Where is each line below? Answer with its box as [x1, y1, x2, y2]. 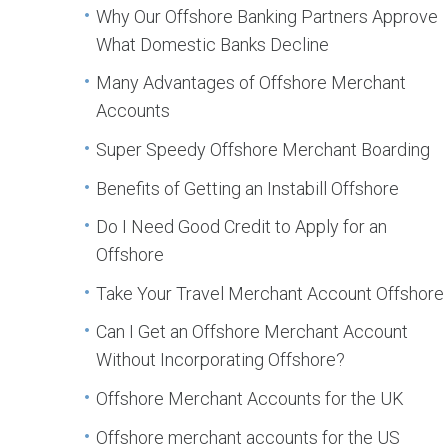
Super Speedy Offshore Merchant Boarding [96, 139, 431, 161]
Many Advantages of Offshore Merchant [96, 72, 407, 94]
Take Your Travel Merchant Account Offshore [96, 282, 445, 304]
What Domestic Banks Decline [96, 33, 330, 55]
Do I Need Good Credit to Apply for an [96, 216, 388, 238]
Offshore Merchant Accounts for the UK [96, 388, 405, 410]
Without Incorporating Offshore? [96, 349, 346, 371]
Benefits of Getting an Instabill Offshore [96, 177, 400, 199]
